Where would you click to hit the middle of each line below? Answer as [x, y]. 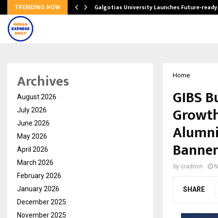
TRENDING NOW [37, 7]
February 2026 [39, 176]
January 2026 [38, 189]
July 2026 [32, 110]
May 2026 [32, 136]
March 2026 [35, 163]
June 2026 [33, 123]
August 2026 [37, 97]
